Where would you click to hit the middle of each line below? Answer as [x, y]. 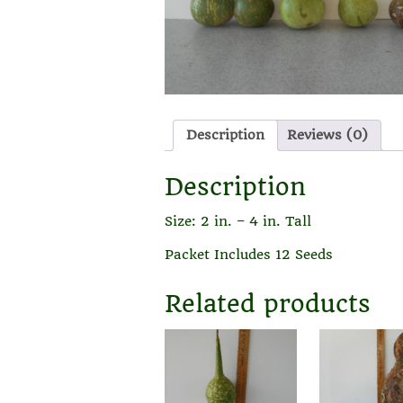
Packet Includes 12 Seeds [249, 254]
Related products [268, 304]
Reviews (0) [327, 135]
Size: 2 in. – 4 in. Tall [238, 222]
